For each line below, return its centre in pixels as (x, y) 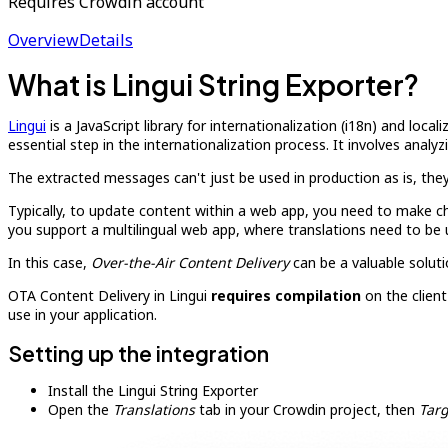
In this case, (49, 262)
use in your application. (82, 314)
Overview (43, 40)
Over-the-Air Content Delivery (190, 262)
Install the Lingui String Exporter (153, 390)
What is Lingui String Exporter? (213, 84)
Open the (80, 409)
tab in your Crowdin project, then (307, 409)
